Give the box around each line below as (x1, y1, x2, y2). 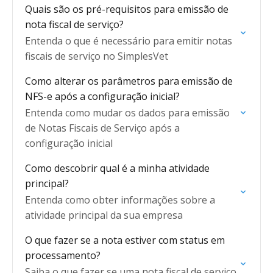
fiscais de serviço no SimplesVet (25, 49, 168, 63)
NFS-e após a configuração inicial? (25, 90, 180, 103)
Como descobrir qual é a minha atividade (25, 161, 210, 175)
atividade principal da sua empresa (25, 208, 183, 222)
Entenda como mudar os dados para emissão (25, 106, 230, 119)
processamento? (25, 249, 101, 262)
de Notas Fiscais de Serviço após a (25, 121, 180, 135)
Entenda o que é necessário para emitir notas (25, 34, 232, 48)
